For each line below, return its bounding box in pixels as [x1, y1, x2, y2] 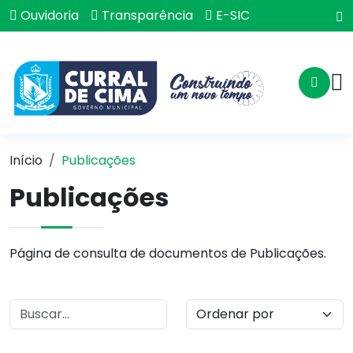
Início [9, 151, 43, 169]
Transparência [102, 6, 193, 24]
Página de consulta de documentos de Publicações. [9, 244, 326, 262]
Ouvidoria [20, 6, 79, 24]
